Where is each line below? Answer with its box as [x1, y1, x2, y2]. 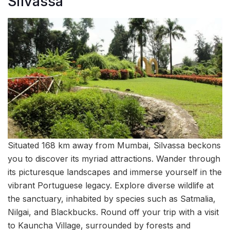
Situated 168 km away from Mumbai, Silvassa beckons [8, 140, 221, 150]
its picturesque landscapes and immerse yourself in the [8, 166, 222, 177]
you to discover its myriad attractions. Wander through [8, 153, 220, 164]
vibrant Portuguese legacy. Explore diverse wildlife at [8, 180, 214, 190]
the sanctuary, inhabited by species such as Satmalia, [8, 193, 216, 204]
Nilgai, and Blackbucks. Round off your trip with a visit [8, 206, 219, 217]
